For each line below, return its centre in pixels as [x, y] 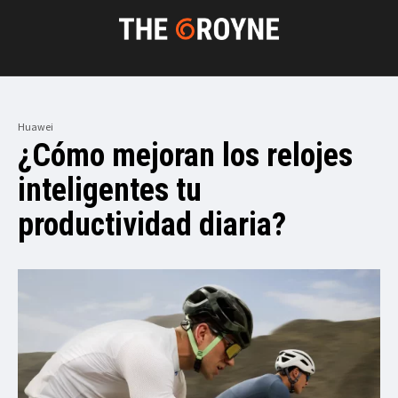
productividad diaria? [152, 224]
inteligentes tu [110, 190]
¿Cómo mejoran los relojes [185, 155]
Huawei [36, 126]
